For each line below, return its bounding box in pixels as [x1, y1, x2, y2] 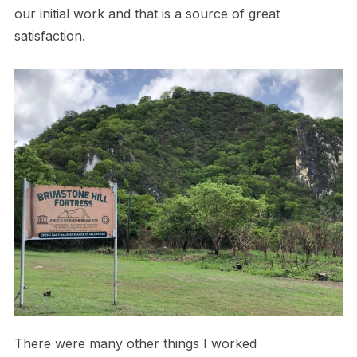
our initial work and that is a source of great [14, 6, 280, 22]
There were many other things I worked [14, 335, 257, 351]
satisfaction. [14, 28, 85, 45]
